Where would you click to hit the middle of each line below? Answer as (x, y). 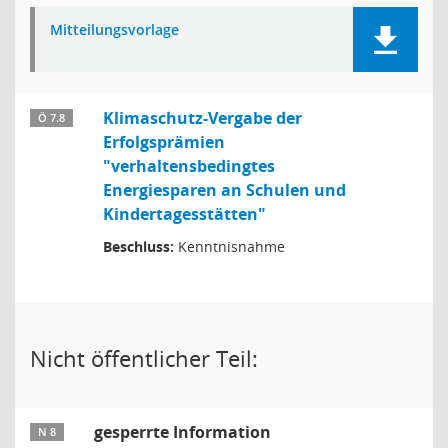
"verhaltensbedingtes (189, 166)
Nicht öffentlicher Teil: (144, 358)
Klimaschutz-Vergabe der (202, 118)
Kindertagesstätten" (184, 214)
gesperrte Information (182, 432)
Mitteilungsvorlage (114, 29)
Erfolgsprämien (164, 142)
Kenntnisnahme (229, 246)
